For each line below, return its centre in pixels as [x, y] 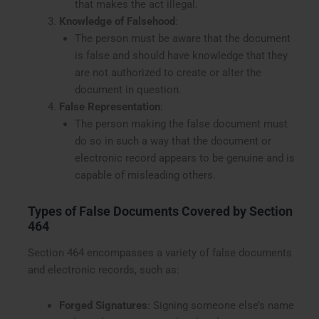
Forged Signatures [103, 305]
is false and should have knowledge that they [181, 56]
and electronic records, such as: [104, 270]
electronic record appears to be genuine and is [184, 158]
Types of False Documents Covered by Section [161, 211]
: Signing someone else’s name [220, 305]
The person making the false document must [181, 124]
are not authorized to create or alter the [168, 73]
